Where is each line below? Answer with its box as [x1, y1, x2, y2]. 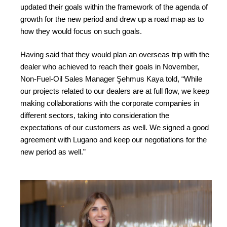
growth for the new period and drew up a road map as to [20, 14, 204, 23]
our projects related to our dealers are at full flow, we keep [20, 87, 209, 96]
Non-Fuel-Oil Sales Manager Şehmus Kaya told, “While [20, 74, 202, 84]
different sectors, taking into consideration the [20, 111, 169, 120]
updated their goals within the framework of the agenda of [20, 2, 208, 11]
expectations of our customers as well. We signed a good [20, 123, 209, 132]
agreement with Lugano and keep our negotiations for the [20, 135, 207, 144]
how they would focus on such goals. [20, 26, 142, 35]
